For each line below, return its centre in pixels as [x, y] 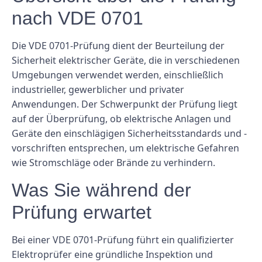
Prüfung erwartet [82, 212]
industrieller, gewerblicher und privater [98, 90]
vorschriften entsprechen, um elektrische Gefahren [125, 148]
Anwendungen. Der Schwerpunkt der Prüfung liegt [125, 104]
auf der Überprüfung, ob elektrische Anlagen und [121, 119]
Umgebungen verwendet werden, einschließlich [118, 75]
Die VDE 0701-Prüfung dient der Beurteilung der [118, 46]
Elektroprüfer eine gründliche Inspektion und [112, 254]
